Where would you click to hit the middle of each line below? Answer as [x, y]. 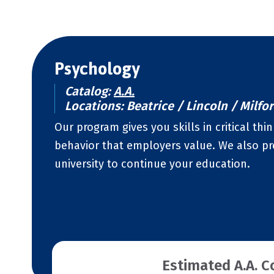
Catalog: [89, 91]
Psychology [97, 68]
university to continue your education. [152, 164]
